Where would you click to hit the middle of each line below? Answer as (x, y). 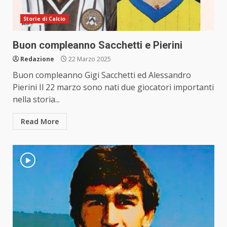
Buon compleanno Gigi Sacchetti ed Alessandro (102, 75)
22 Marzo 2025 (89, 59)
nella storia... (36, 100)
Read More (40, 122)
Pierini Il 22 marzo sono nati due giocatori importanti (113, 87)
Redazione (37, 59)
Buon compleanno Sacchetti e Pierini (98, 45)
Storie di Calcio (45, 19)
